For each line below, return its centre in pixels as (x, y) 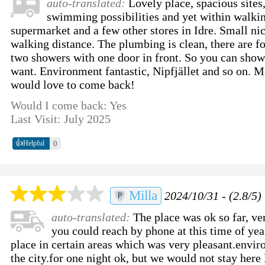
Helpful (34, 143)
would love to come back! (73, 84)
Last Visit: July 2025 (61, 119)
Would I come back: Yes (69, 105)
